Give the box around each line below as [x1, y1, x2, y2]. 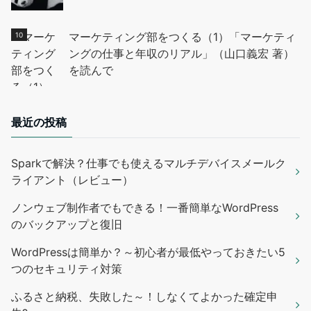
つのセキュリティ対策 [11, 261, 122, 276]
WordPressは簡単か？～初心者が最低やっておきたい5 [11, 244, 285, 259]
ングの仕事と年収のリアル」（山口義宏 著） [69, 46, 294, 60]
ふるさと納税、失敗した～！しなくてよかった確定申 [11, 289, 278, 303]
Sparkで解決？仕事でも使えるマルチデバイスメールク [11, 155, 286, 170]
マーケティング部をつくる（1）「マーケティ [69, 29, 296, 44]
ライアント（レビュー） [11, 172, 133, 187]
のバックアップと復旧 [11, 217, 122, 231]
